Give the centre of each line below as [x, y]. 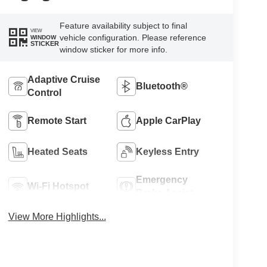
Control [44, 92]
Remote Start [57, 120]
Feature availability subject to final [123, 25]
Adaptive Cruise [63, 79]
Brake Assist [165, 193]
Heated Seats [57, 151]
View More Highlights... [57, 216]
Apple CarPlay [169, 120]
